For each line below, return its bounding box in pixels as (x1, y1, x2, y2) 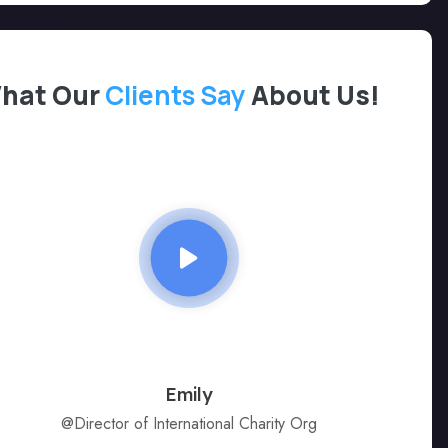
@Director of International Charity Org (60, 412, 317, 436)
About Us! (251, 77, 381, 113)
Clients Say (100, 77, 252, 113)
